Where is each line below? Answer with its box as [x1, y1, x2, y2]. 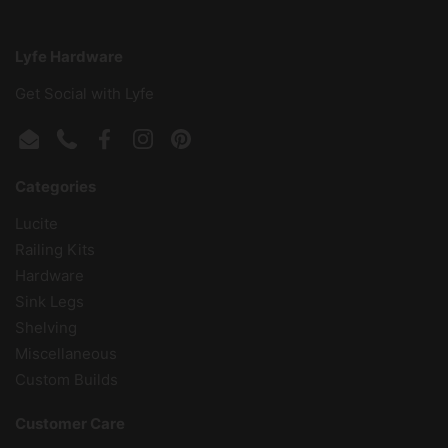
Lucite [15, 214, 58, 234]
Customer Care [15, 414, 125, 434]
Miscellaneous [15, 344, 117, 364]
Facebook [104, 139, 174, 159]
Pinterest [180, 139, 246, 159]
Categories [15, 177, 96, 197]
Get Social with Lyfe [15, 84, 154, 104]
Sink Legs [15, 292, 84, 312]
